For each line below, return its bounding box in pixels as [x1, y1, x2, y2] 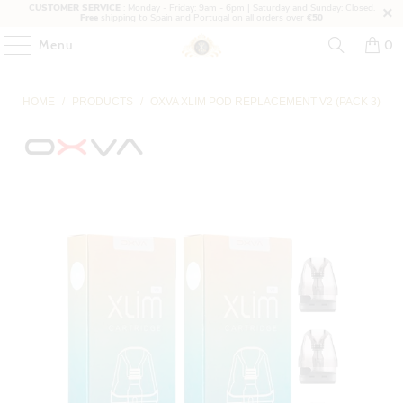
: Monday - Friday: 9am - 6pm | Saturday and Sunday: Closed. [120, 2, 375, 14]
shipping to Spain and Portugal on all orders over [98, 12, 307, 24]
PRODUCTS [72, 94, 133, 108]
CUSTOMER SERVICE [28, 2, 121, 14]
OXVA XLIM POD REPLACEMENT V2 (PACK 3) [150, 94, 381, 108]
